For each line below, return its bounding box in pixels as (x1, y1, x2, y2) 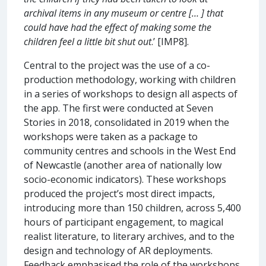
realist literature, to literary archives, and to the (24, 229, 235, 243)
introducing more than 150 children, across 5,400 (24, 201, 241, 214)
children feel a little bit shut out (24, 34, 151, 48)
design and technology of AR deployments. (24, 243, 213, 257)
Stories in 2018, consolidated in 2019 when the (24, 115, 229, 129)
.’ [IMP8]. (151, 34, 189, 48)
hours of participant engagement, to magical (24, 215, 223, 229)
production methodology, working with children (24, 72, 236, 86)
